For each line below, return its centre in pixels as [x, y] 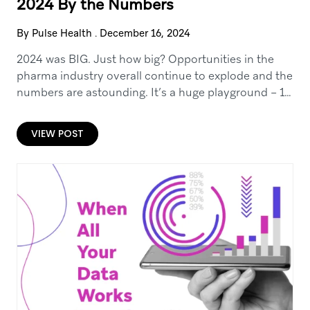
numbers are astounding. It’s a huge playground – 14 [154, 92]
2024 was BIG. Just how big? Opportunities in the [145, 59]
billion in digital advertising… [90, 109]
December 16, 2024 [145, 33]
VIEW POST [57, 134]
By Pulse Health [54, 33]
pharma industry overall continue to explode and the [154, 76]
